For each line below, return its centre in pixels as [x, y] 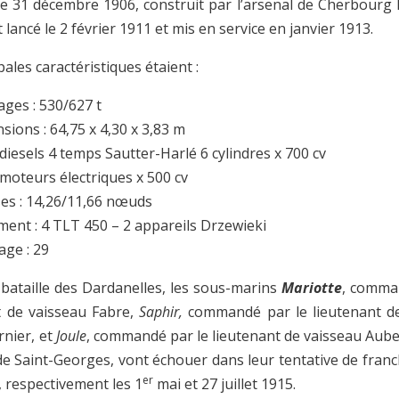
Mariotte [311, 288]
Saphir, [161, 312]
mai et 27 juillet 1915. [225, 384]
